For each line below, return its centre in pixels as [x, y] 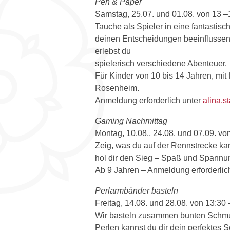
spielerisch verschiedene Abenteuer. [161, 63]
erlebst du [113, 51]
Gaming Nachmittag [131, 121]
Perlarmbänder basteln [137, 190]
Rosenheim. [117, 88]
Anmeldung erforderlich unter [149, 100]
